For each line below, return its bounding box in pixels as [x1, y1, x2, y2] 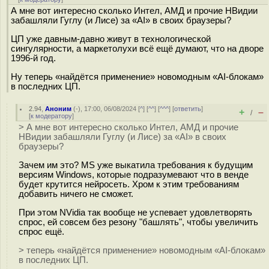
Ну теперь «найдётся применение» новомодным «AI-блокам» [11, 71, 264, 82]
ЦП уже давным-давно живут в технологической [11, 34, 211, 44]
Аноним [45, 105, 72, 112]
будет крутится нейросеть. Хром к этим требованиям [19, 179, 239, 189]
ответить [174, 105, 202, 112]
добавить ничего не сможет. [19, 189, 133, 199]
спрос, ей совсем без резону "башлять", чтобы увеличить [19, 217, 258, 227]
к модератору [31, 112, 72, 119]
